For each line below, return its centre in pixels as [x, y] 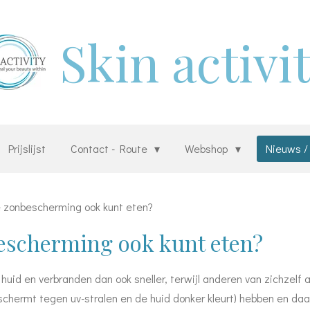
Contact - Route [111, 148]
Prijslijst [27, 148]
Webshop [208, 148]
